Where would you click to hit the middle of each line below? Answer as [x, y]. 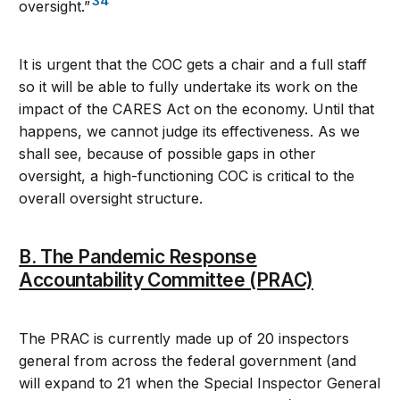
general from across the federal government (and [188, 361]
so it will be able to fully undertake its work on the [189, 87]
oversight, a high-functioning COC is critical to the [187, 176]
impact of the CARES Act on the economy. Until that [197, 109]
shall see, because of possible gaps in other [168, 154]
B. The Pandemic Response [138, 257]
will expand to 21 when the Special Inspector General [200, 383]
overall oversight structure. [111, 199]
